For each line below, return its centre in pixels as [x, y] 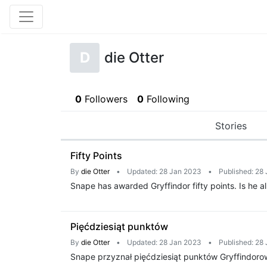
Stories [231, 126]
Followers [105, 99]
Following [167, 99]
